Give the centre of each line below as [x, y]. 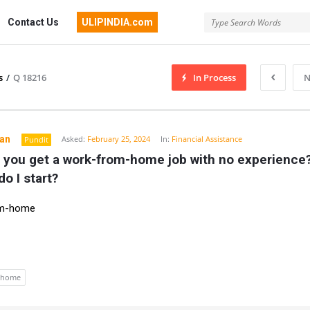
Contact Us [33, 22]
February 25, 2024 [119, 139]
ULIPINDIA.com [118, 22]
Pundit [37, 139]
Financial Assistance [207, 139]
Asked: [74, 139]
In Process [215, 77]
